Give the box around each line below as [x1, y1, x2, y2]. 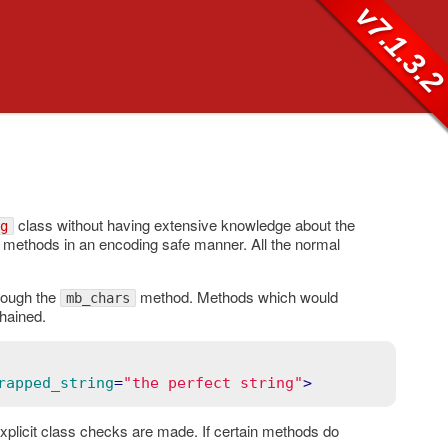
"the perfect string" [122, 373, 303, 392]
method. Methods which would [135, 285, 338, 307]
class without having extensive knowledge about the [13, 213, 355, 235]
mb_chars [65, 289, 130, 306]
